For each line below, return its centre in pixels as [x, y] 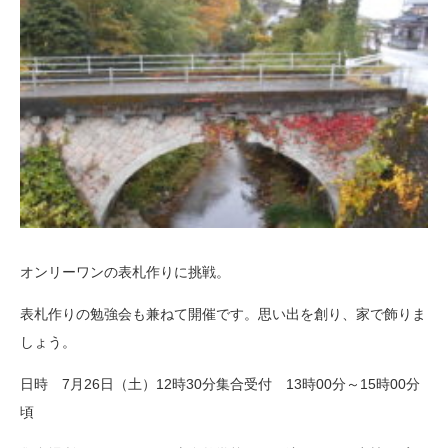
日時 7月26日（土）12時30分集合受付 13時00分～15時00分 [220, 384]
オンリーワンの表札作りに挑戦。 [125, 272]
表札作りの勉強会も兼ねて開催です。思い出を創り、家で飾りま [223, 314]
